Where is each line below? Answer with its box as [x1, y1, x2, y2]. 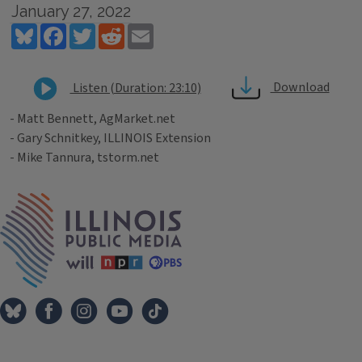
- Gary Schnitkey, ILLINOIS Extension [10, 129, 211, 147]
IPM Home [181, 192, 239, 210]
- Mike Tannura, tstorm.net [10, 149, 159, 166]
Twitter [95, 21, 138, 39]
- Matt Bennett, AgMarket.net [10, 110, 175, 128]
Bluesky [37, 21, 80, 39]
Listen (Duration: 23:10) [69, 78, 201, 97]
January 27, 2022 [11, 2, 131, 21]
